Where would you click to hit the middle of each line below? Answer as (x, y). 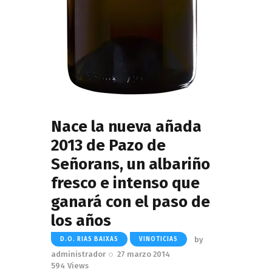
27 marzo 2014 (144, 254)
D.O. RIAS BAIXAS (89, 240)
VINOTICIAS (158, 240)
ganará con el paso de (131, 202)
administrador (78, 254)
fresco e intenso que (125, 183)
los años (81, 220)
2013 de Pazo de (108, 145)
